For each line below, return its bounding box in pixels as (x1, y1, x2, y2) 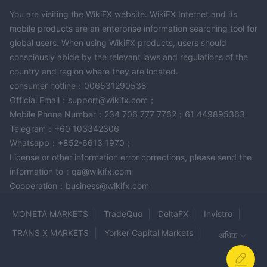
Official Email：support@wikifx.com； (10, 95, 156, 105)
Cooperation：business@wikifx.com (10, 181, 149, 191)
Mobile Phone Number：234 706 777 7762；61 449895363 (10, 109, 245, 120)
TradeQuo (104, 209, 142, 219)
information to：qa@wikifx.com (10, 166, 131, 177)
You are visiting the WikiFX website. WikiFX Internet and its (10, 9, 237, 20)
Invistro (204, 209, 232, 219)
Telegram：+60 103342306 (10, 123, 119, 134)
